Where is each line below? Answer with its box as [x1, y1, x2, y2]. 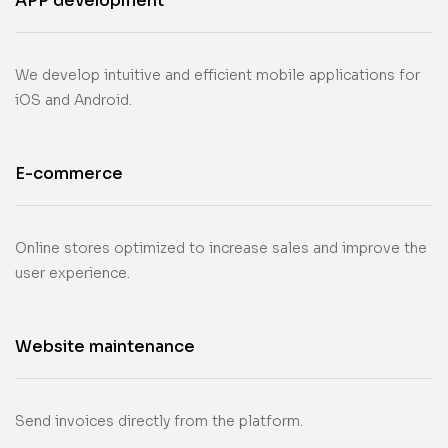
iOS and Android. [15, 91, 132, 109]
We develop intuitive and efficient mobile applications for [15, 66, 420, 84]
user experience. [15, 264, 130, 282]
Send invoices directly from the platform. [15, 412, 303, 430]
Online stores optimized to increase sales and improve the [15, 239, 427, 257]
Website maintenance [15, 336, 195, 357]
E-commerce [15, 163, 123, 184]
